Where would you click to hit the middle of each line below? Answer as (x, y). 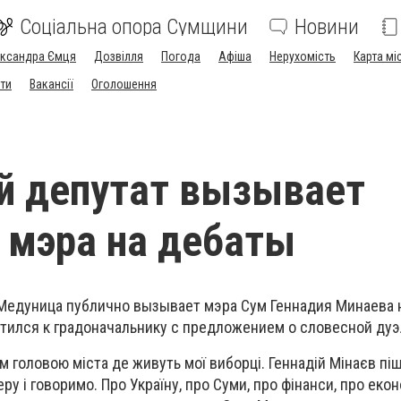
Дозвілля (119, 56)
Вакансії (51, 84)
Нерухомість (303, 56)
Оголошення (124, 84)
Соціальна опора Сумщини (134, 27)
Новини (327, 27)
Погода (181, 56)
